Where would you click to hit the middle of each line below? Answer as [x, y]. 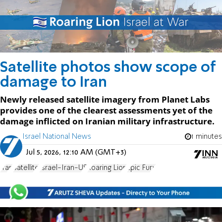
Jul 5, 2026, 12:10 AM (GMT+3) [76, 152]
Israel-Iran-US [63, 168]
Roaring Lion [107, 168]
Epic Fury [141, 168]
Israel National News [57, 137]
